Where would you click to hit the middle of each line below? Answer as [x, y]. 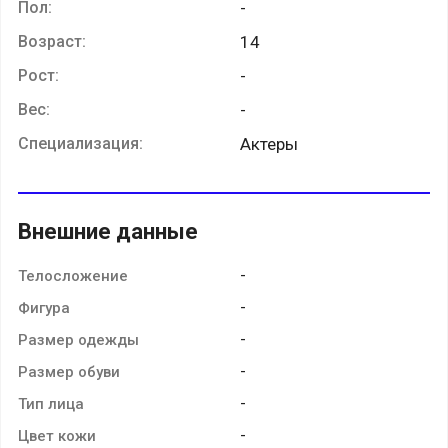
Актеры [269, 143]
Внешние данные [108, 231]
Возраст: [52, 41]
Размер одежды [78, 339]
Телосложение [73, 275]
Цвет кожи [57, 435]
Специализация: [80, 143]
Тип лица [51, 403]
